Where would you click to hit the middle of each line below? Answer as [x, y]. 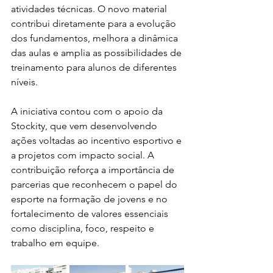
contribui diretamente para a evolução [95, 24]
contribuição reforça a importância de [94, 170]
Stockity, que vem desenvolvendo [85, 126]
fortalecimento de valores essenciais [91, 214]
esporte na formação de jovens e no [90, 199]
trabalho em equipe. [55, 243]
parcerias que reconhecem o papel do [95, 185]
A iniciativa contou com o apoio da [88, 112]
